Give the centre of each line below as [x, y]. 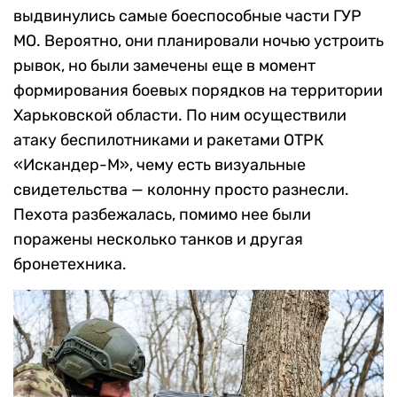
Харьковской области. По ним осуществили [180, 116]
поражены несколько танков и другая [158, 240]
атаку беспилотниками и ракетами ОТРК [169, 140]
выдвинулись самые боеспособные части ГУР [187, 16]
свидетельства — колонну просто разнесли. [181, 190]
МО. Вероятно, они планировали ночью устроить [198, 41]
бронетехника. [70, 265]
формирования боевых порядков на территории [198, 91]
